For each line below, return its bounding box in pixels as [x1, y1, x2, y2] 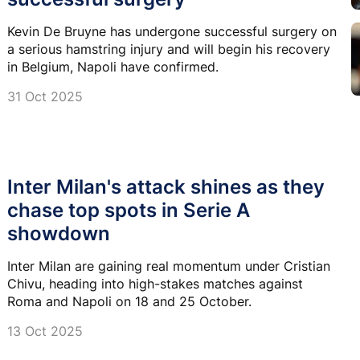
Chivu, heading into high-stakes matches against [7, 275, 303, 292]
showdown [7, 221, 110, 245]
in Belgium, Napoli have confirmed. [7, 58, 219, 75]
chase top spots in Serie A [7, 198, 250, 222]
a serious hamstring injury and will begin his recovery [7, 40, 330, 57]
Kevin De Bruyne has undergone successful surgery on [7, 22, 337, 39]
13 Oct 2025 [7, 322, 83, 339]
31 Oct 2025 [7, 88, 83, 104]
